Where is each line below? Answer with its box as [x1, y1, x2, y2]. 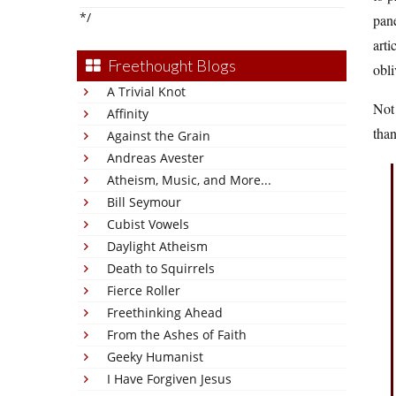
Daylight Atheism [107, 238, 208, 255]
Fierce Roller [107, 282, 180, 299]
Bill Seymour [107, 194, 181, 210]
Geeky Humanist [107, 348, 203, 365]
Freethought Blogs [108, 56, 236, 75]
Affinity [107, 105, 148, 122]
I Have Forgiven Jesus [107, 370, 232, 387]
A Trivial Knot [107, 83, 186, 100]
